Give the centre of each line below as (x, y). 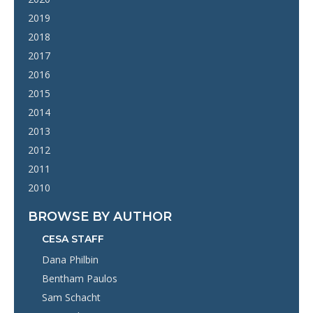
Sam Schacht (71, 297)
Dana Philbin (70, 259)
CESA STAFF (73, 239)
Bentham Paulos (80, 278)
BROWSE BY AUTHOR (100, 216)
